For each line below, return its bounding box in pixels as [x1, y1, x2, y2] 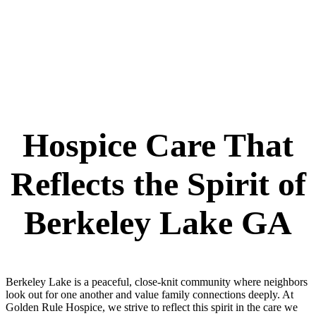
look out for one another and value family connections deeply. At [6, 288, 293, 301]
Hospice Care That [23, 126, 293, 164]
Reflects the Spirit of [10, 165, 306, 203]
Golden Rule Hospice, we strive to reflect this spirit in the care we [6, 301, 298, 314]
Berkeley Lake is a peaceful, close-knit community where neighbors [6, 276, 308, 288]
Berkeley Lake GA [24, 204, 292, 242]
